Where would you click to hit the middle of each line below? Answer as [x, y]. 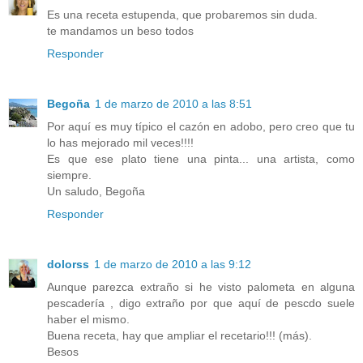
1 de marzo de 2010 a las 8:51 [173, 103]
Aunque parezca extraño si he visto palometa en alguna [201, 286]
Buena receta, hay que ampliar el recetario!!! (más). [179, 335]
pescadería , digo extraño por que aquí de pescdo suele [201, 303]
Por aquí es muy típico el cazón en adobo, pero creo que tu [201, 126]
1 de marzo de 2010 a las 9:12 [173, 264]
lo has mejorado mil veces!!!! [120, 142]
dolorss [68, 264]
